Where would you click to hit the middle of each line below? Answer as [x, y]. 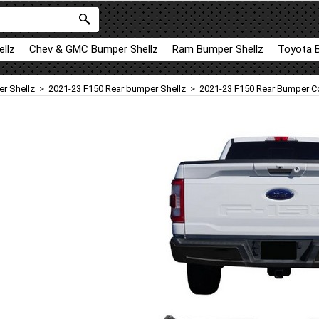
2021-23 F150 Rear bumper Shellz [117, 89]
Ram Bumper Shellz [218, 49]
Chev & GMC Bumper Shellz [94, 49]
